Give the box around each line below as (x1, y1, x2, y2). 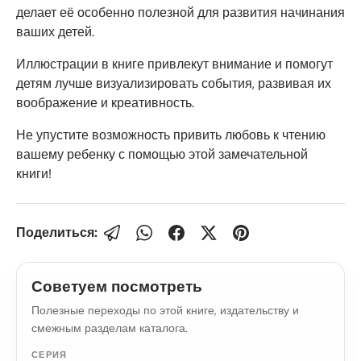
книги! (16, 165, 52, 182)
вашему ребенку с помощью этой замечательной (16, 146, 308, 163)
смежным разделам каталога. (31, 320, 188, 335)
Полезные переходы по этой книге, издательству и (31, 302, 299, 317)
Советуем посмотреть (31, 276, 202, 297)
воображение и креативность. (16, 94, 194, 111)
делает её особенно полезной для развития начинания (16, 4, 345, 21)
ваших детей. (16, 23, 94, 40)
